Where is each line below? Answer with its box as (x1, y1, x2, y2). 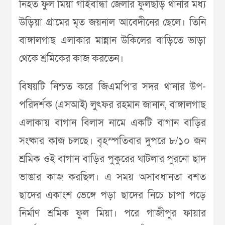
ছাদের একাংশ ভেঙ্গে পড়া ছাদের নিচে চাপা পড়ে (19, 189, 206, 202)
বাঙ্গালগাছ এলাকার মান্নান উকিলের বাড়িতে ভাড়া (19, 34, 206, 48)
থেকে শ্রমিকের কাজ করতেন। (19, 52, 124, 66)
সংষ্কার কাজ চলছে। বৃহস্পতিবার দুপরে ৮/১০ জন (19, 135, 206, 148)
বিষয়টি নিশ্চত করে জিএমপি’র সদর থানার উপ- (19, 80, 206, 94)
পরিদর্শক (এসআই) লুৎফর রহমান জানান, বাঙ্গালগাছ (19, 98, 206, 112)
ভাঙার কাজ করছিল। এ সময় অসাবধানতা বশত (19, 171, 206, 184)
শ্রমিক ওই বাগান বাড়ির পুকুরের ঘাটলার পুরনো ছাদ (19, 153, 206, 166)
